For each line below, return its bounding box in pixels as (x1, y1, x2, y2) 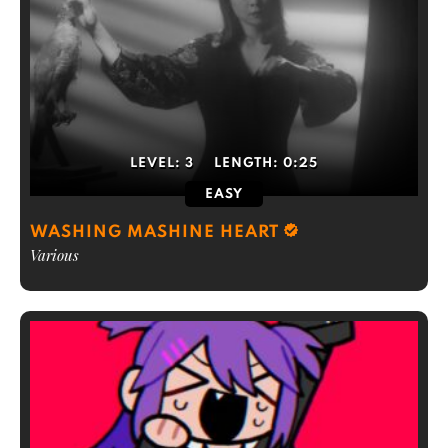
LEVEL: (130, 157, 185, 170)
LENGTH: (214, 157, 283, 170)
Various (30, 245, 79, 265)
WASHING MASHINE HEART (30, 224, 279, 241)
